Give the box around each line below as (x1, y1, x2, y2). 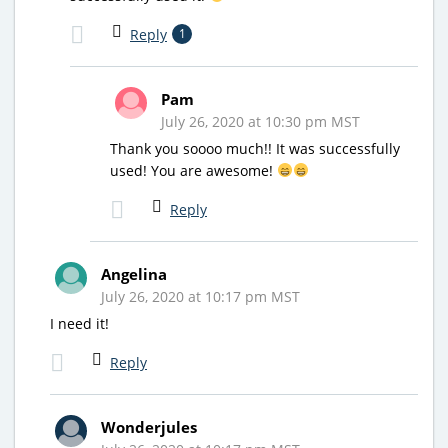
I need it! (50, 313, 109, 333)
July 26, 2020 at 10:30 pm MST (161, 111, 360, 131)
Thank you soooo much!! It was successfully (110, 138, 400, 158)
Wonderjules (101, 416, 197, 437)
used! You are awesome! (110, 160, 277, 180)
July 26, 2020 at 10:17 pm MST (101, 286, 300, 306)
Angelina (101, 263, 167, 284)
